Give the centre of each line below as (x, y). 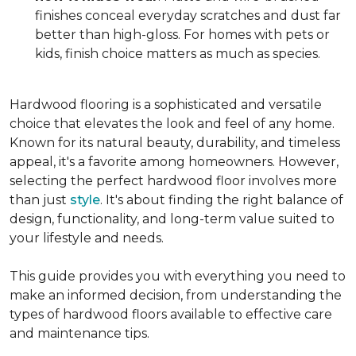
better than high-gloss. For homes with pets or (182, 35)
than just (40, 200)
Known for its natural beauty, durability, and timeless (175, 143)
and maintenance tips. (79, 333)
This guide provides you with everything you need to (178, 276)
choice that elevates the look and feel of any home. (172, 124)
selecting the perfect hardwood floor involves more (173, 181)
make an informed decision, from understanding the (176, 295)
